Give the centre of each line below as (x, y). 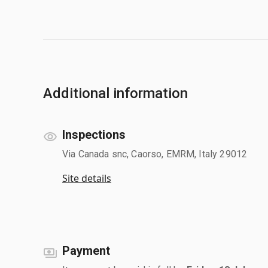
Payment (86, 250)
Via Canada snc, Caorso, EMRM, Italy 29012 (155, 154)
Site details (87, 178)
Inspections (94, 134)
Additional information (115, 93)
